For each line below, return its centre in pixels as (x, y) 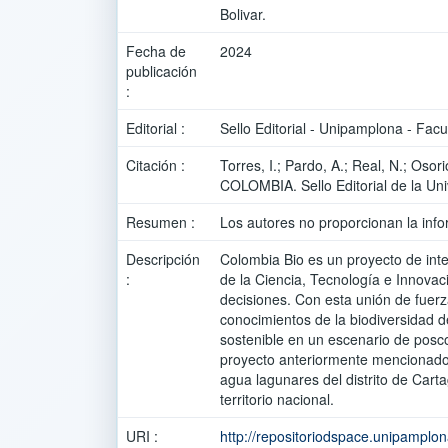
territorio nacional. (277, 399)
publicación (161, 71)
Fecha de (156, 51)
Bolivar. (243, 14)
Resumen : (162, 222)
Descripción (163, 259)
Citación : (157, 165)
